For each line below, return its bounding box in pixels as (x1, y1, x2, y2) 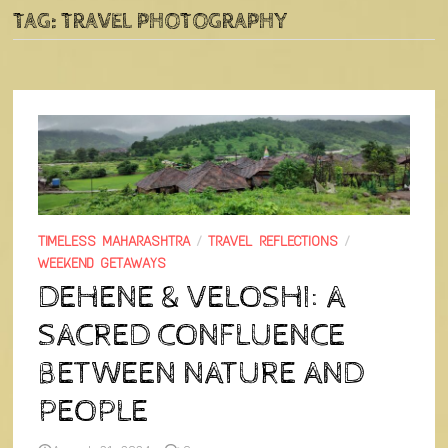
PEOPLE (38, 393, 156, 431)
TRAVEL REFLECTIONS (208, 233, 339, 250)
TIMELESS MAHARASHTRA (38, 233, 191, 250)
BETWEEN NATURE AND (38, 355, 365, 393)
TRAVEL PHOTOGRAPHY (61, 9, 288, 35)
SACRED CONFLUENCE (38, 317, 346, 355)
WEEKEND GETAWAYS (38, 255, 167, 272)
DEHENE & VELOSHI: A (38, 279, 346, 317)
